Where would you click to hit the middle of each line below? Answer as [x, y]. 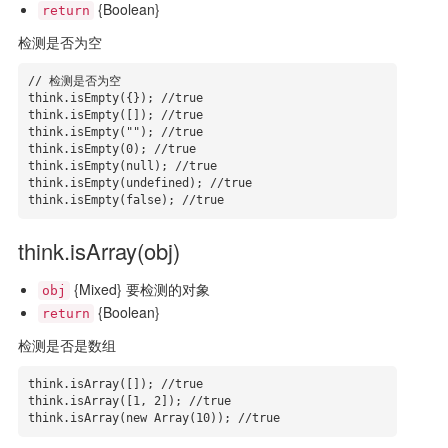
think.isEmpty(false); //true [125, 200]
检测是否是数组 [66, 345]
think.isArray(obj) [98, 250]
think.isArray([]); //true [115, 384]
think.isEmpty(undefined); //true [139, 183]
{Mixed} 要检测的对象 [139, 289]
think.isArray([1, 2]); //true [129, 401]
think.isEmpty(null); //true [122, 166]
